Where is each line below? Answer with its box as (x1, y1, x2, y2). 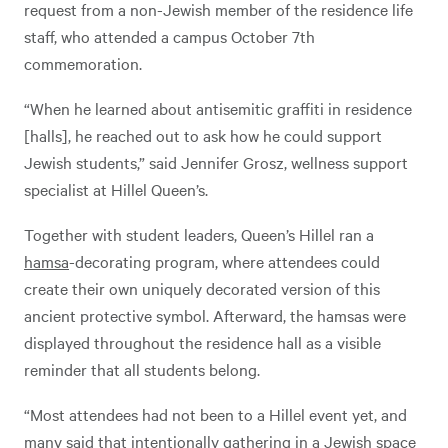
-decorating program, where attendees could (69, 250, 380, 273)
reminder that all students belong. (24, 358, 260, 381)
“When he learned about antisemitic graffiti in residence (24, 97, 412, 120)
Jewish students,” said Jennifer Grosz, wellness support (24, 151, 408, 174)
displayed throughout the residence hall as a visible (24, 331, 381, 354)
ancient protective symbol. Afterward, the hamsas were (24, 304, 406, 327)
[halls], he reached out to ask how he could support (24, 124, 382, 147)
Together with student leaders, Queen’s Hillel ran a (24, 223, 374, 246)
